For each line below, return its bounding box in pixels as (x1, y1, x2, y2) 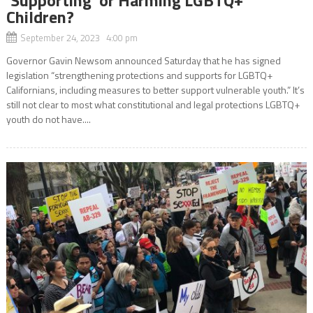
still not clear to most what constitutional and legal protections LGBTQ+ (6, 97, 300, 112)
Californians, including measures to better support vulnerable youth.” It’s (6, 82, 305, 98)
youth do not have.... (6, 112, 91, 127)
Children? (6, 4, 74, 30)
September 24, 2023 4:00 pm (20, 31, 138, 45)
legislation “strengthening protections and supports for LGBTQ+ (6, 68, 272, 83)
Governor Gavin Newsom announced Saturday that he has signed (6, 53, 281, 68)
